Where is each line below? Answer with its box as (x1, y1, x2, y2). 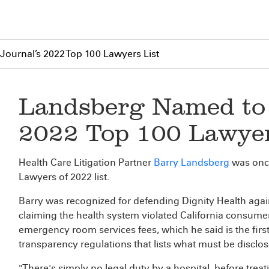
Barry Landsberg (154, 157, 229, 168)
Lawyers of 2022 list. (19, 171, 112, 183)
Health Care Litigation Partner (19, 157, 154, 168)
